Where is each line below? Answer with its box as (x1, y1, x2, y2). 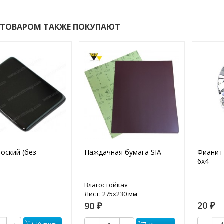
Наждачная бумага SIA (84, 147, 161, 157)
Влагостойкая (84, 180, 128, 190)
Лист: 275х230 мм (84, 189, 137, 199)
